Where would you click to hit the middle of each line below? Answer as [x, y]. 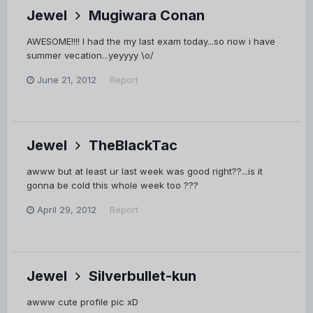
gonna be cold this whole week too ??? [112, 185]
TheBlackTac [133, 146]
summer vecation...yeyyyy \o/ [90, 55]
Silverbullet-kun [143, 276]
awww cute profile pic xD [82, 301]
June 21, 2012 [67, 79]
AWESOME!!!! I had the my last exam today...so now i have [151, 41]
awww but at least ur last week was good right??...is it [145, 172]
